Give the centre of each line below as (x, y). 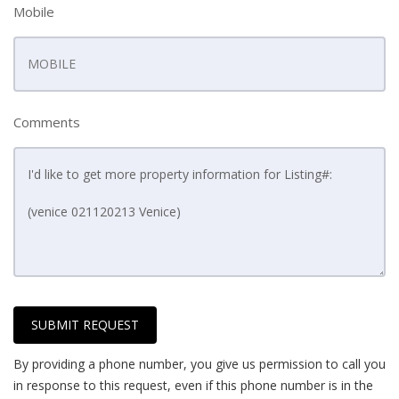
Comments (47, 122)
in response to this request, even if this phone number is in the (193, 385)
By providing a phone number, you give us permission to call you (199, 364)
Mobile (34, 12)
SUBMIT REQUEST (85, 324)
